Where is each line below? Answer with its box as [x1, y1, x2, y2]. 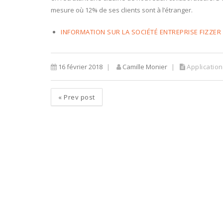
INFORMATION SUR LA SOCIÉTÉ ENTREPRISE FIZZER [61, 27, 221, 36]
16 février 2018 [57, 62, 103, 71]
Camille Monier [121, 62, 167, 71]
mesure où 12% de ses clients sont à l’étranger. [51, 5, 194, 14]
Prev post [62, 93, 95, 102]
